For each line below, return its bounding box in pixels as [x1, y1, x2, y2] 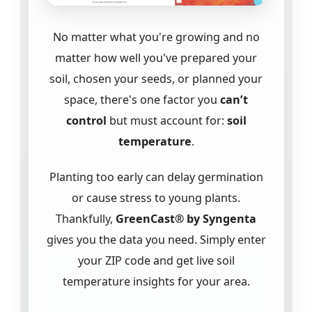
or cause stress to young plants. [72, 190, 240, 206]
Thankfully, [56, 211, 116, 227]
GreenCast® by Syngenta [116, 211, 256, 227]
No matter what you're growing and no [52, 29, 260, 45]
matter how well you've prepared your [55, 49, 257, 65]
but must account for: [106, 112, 227, 128]
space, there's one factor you [64, 91, 220, 107]
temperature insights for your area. [62, 274, 250, 290]
